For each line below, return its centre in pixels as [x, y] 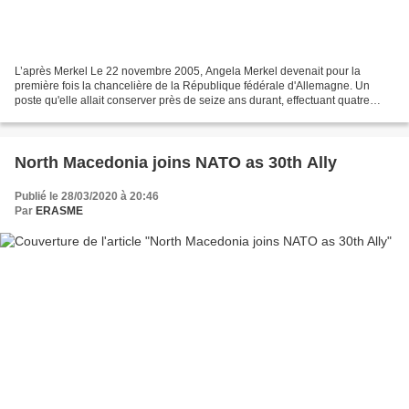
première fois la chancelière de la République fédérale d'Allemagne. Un [192, 86]
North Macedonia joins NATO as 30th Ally [176, 163]
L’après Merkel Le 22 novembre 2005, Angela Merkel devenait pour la [188, 72]
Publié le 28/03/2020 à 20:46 [87, 197]
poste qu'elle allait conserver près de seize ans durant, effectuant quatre [192, 101]
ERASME [59, 211]
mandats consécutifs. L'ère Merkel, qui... [113, 115]
